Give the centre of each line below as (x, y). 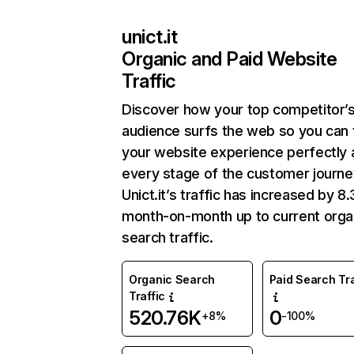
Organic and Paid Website (230, 59)
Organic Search (172, 279)
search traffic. (168, 237)
